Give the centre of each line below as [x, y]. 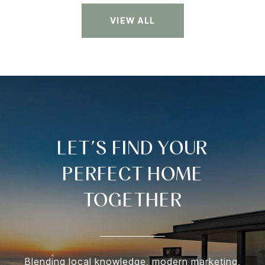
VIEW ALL [132, 21]
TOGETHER [132, 200]
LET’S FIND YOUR [132, 148]
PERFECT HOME [132, 174]
